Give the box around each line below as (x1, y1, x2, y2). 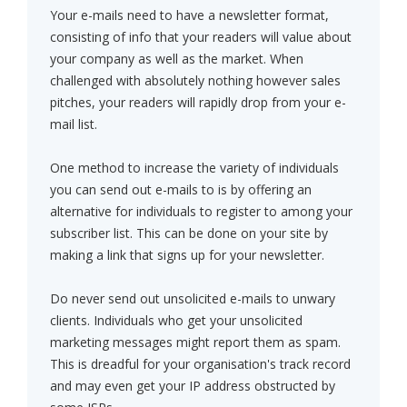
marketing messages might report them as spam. (50, 333, 341, 352)
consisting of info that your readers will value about (50, 28, 352, 46)
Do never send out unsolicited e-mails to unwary (50, 290, 335, 308)
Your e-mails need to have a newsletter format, (50, 6, 329, 25)
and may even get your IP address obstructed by (50, 377, 335, 395)
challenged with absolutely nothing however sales (50, 72, 341, 90)
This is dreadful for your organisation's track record (50, 355, 351, 373)
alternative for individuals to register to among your (50, 203, 352, 221)
